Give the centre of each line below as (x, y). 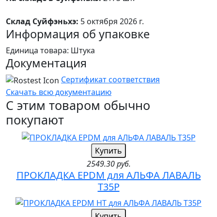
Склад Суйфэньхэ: (42, 22)
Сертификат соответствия (110, 80)
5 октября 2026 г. (111, 22)
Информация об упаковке (78, 34)
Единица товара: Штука (50, 51)
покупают (35, 119)
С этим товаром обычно (78, 105)
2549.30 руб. (108, 163)
